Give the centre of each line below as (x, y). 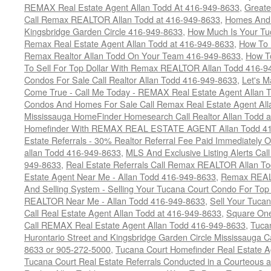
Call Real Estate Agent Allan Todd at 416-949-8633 (123, 213)
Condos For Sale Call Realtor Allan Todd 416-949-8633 (131, 80)
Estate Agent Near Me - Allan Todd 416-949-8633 (120, 176)
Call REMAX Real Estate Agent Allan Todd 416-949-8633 (135, 225)
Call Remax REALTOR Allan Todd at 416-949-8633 (122, 19)
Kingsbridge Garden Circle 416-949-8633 (103, 31)
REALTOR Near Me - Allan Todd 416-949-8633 (115, 201)
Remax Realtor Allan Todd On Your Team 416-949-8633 (132, 55)
